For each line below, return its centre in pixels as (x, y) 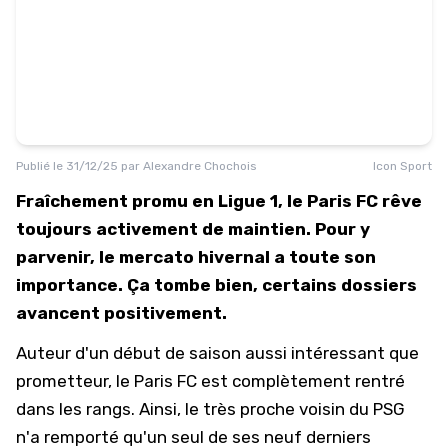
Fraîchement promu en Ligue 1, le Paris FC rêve (219, 201)
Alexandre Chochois (200, 166)
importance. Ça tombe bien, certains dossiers (216, 285)
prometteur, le (75, 381)
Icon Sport (402, 166)
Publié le (41, 166)
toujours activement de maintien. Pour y (193, 229)
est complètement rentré (301, 381)
